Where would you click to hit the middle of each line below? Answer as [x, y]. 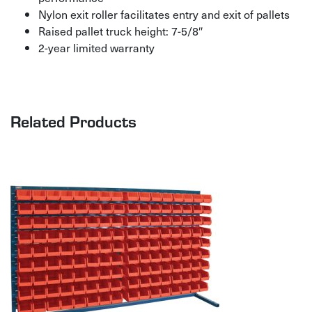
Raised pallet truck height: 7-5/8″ [120, 30]
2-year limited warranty [96, 47]
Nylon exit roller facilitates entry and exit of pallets [164, 14]
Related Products [73, 120]
